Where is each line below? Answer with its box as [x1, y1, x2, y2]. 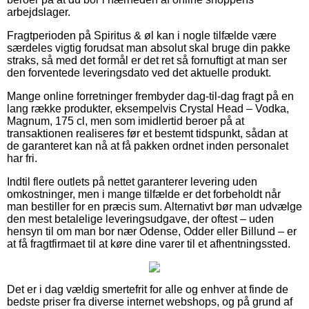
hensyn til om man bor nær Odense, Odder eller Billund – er [7, 225, 297, 237]
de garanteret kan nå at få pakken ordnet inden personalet [7, 139, 288, 152]
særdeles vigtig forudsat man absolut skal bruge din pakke [7, 41, 290, 54]
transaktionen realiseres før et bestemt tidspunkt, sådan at [7, 127, 288, 139]
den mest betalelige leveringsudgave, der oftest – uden [7, 212, 274, 225]
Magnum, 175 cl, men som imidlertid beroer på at [7, 114, 244, 127]
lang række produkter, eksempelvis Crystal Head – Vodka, [7, 102, 289, 114]
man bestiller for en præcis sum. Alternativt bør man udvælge [7, 200, 302, 212]
